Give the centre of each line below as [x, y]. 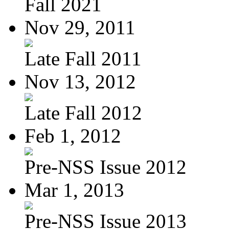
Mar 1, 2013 [74, 190]
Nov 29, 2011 [80, 27]
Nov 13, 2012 [80, 81]
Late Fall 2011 [83, 58]
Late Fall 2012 [83, 112]
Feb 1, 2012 [73, 135]
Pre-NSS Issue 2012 [106, 167]
